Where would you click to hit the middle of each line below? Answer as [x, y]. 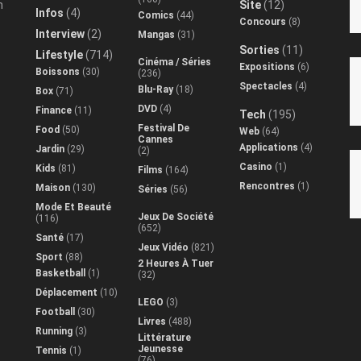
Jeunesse [160, 349]
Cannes [155, 139]
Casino [256, 166]
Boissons [58, 71]
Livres [151, 321]
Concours [263, 21]
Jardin [50, 149]
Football [55, 311]
